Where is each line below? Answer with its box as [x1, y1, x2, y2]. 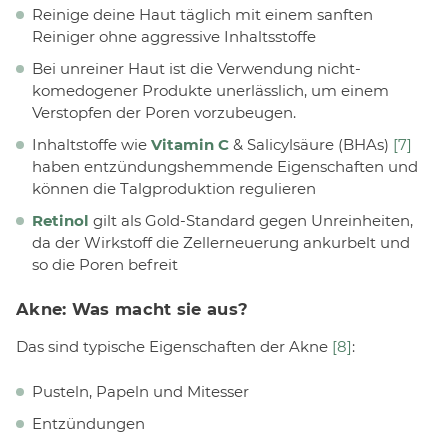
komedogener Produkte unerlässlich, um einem [32, 81, 389, 101]
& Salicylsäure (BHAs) [229, 135, 393, 155]
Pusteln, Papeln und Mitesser [32, 381, 249, 401]
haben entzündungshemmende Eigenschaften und [32, 157, 418, 177]
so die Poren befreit [32, 255, 178, 275]
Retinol [32, 211, 89, 231]
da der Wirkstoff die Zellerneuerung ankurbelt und [32, 233, 410, 253]
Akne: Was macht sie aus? [16, 298, 249, 319]
